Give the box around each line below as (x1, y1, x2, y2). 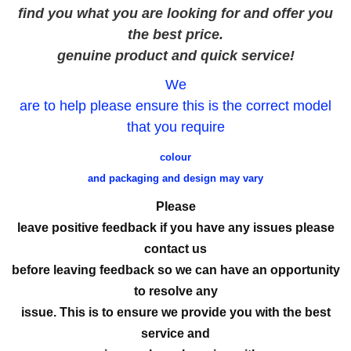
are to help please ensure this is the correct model (20, 98, 331, 114)
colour (160, 151, 191, 164)
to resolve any (133, 284, 218, 299)
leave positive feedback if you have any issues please (16, 221, 335, 235)
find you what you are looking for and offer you (18, 5, 333, 22)
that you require (126, 119, 225, 136)
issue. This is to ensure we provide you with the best (20, 306, 331, 320)
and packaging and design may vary (88, 172, 263, 185)
